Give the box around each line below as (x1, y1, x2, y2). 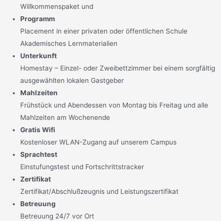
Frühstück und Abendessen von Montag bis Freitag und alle (20, 101, 209, 110)
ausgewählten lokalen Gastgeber (20, 76, 124, 85)
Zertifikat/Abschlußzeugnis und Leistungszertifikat (20, 187, 179, 196)
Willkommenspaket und (20, 2, 94, 11)
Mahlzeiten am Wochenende (20, 113, 110, 122)
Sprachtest (20, 150, 58, 159)
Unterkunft (20, 52, 57, 60)
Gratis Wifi (20, 126, 56, 134)
